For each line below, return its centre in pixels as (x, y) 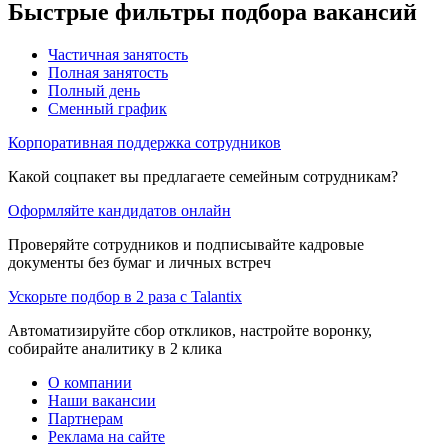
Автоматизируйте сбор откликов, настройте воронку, (190, 330)
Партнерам (85, 418)
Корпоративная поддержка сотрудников (144, 142)
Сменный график (107, 108)
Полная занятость (108, 72)
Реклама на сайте (106, 436)
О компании (90, 382)
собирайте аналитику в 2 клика (115, 348)
